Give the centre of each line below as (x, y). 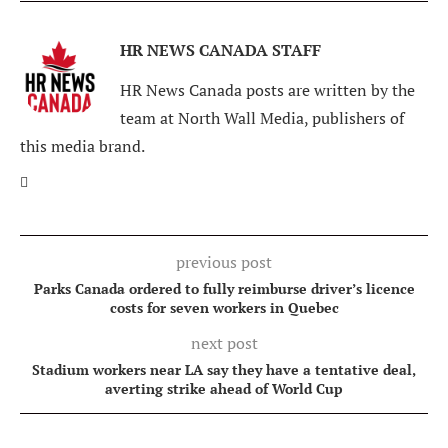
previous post (224, 261)
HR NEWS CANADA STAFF (220, 49)
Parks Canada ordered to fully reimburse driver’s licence (224, 288)
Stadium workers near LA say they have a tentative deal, (224, 369)
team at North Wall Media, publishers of (262, 117)
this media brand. (82, 145)
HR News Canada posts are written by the (267, 89)
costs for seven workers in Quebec (224, 307)
